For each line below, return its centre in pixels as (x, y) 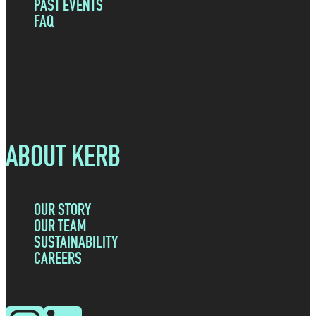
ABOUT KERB (63, 156)
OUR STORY (62, 209)
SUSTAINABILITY (76, 242)
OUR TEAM (60, 225)
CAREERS (58, 258)
